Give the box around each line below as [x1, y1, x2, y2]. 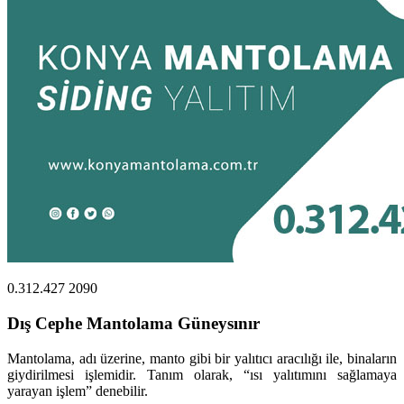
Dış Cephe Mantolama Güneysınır [7, 313, 260, 333]
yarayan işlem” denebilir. [7, 382, 148, 399]
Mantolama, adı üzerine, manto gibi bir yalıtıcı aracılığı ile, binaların [7, 350, 397, 366]
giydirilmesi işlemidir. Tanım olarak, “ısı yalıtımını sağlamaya [7, 366, 397, 382]
